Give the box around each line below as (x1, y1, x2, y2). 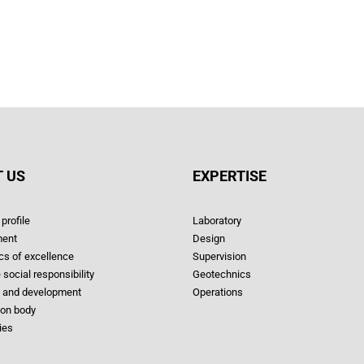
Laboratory (193, 214, 241, 227)
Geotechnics (193, 268, 251, 281)
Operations (193, 286, 243, 299)
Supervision (193, 250, 246, 263)
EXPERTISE (193, 167, 266, 185)
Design (193, 232, 225, 245)
